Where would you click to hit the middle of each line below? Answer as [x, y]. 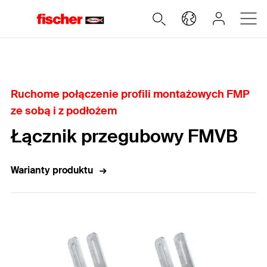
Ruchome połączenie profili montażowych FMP [130, 94]
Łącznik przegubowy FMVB [124, 136]
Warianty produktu [52, 170]
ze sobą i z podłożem [64, 111]
